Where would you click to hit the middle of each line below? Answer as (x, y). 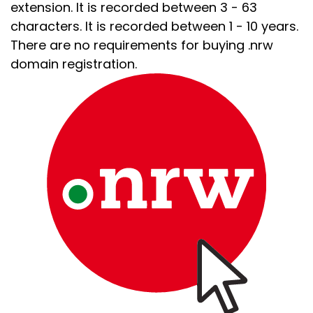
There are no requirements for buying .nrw (142, 45)
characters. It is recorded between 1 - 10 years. (154, 26)
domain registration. (74, 64)
